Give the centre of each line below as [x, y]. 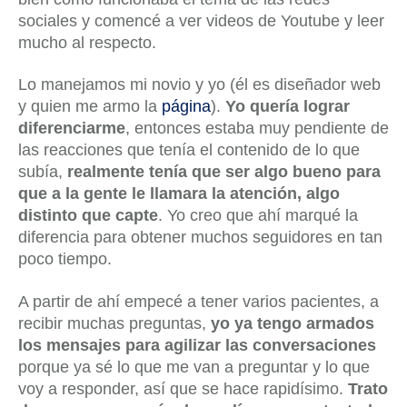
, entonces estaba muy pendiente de [257, 129]
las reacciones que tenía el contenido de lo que [189, 150]
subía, [43, 172]
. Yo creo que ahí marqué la [258, 216]
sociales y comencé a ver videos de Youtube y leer [201, 20]
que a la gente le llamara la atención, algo [179, 194]
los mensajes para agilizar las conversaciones [197, 345]
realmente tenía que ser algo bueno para [224, 172]
